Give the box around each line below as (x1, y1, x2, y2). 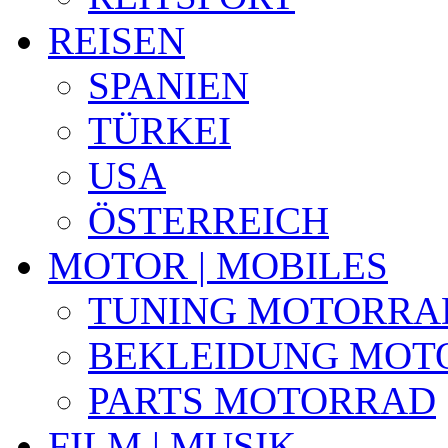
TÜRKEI (88, 109, 231, 152)
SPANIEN (88, 64, 249, 107)
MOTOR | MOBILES (48, 244, 388, 287)
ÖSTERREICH (88, 199, 329, 242)
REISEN (48, 19, 185, 62)
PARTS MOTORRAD (88, 379, 436, 422)
